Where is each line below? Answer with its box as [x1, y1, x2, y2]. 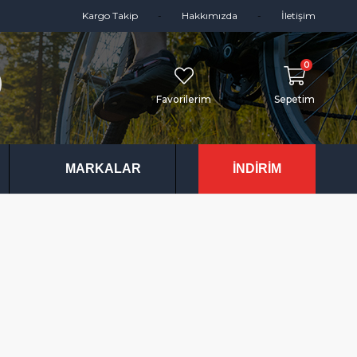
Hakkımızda [182, 10, 237, 22]
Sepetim [274, 93, 315, 105]
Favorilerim [156, 93, 211, 105]
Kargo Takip [82, 10, 138, 22]
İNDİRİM [232, 162, 281, 176]
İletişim [281, 10, 316, 22]
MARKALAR [65, 162, 142, 176]
